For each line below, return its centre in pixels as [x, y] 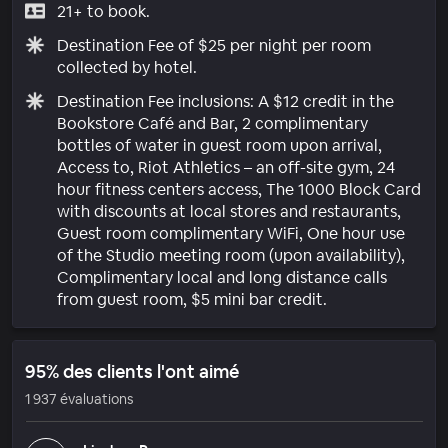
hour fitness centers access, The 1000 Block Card [238, 189]
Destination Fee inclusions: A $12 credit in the [225, 101]
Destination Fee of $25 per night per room [213, 45]
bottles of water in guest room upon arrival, [219, 145]
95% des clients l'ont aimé [132, 371]
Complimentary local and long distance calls [221, 277]
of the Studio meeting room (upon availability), [230, 255]
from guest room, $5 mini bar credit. [191, 299]
